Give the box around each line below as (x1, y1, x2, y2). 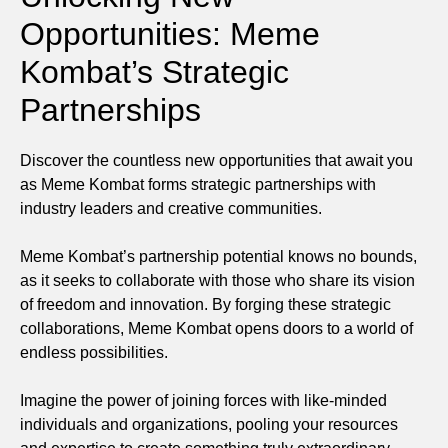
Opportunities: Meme (20, 15, 320, 52)
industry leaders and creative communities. (20, 199, 322, 217)
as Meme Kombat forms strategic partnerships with (20, 175, 376, 193)
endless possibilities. (20, 343, 168, 361)
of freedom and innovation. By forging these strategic (20, 295, 391, 313)
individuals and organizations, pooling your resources (20, 415, 398, 433)
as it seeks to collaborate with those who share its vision (20, 271, 415, 289)
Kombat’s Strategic (20, 53, 289, 90)
